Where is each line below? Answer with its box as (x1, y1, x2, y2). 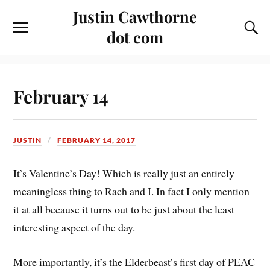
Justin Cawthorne (73, 6, 197, 27)
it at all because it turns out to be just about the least (13, 201, 235, 216)
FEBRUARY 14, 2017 (57, 135, 136, 145)
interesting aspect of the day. (13, 219, 136, 234)
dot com (107, 27, 163, 47)
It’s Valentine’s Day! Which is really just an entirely (13, 165, 235, 180)
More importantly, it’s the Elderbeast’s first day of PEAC (13, 254, 256, 269)
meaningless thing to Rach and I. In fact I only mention (13, 183, 250, 198)
